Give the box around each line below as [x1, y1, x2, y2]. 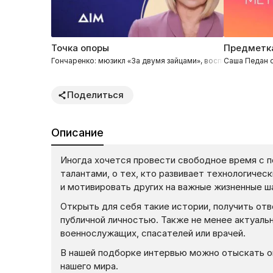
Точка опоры [51, 42, 109, 54]
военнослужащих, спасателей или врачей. [60, 227, 246, 239]
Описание [51, 126, 104, 140]
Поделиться [67, 89, 124, 101]
